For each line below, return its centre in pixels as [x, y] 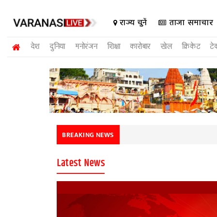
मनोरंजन [86, 47]
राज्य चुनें [132, 23]
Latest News [81, 163]
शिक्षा [114, 47]
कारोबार [140, 47]
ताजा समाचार [190, 23]
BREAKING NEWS [88, 135]
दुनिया [57, 47]
